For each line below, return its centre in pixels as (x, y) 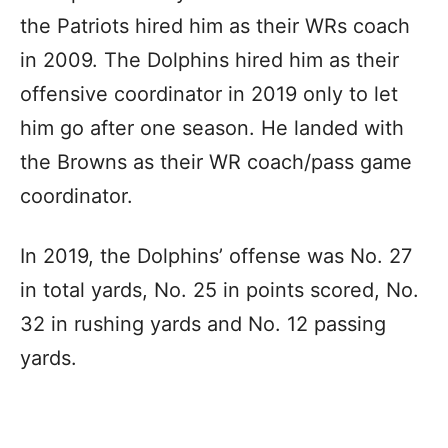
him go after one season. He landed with (212, 127)
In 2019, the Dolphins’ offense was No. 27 (216, 255)
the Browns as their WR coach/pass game (216, 161)
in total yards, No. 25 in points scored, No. (219, 289)
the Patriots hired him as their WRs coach (215, 25)
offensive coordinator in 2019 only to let (209, 93)
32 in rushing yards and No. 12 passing (203, 323)
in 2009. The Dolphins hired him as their (209, 59)
